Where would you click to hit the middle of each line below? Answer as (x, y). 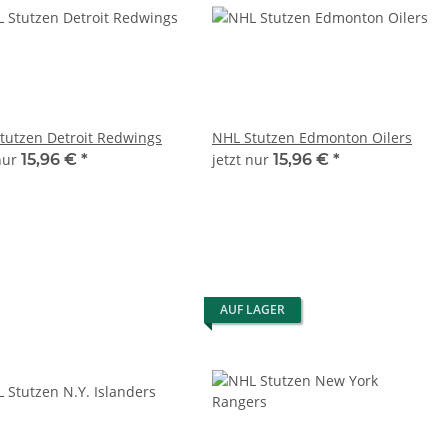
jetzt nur (242, 159)
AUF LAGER (252, 309)
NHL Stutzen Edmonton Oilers (312, 137)
